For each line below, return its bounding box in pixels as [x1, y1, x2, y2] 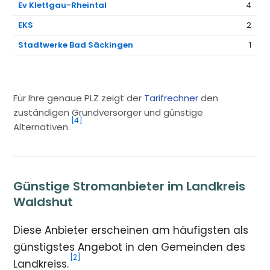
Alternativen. [13, 120, 71, 133]
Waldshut [13, 193, 74, 210]
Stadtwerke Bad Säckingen [18, 39, 134, 51]
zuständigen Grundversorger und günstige [13, 105, 204, 119]
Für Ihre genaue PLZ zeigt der [13, 91, 145, 104]
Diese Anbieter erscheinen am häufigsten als [13, 222, 249, 237]
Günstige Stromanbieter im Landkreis [13, 177, 246, 195]
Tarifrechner [144, 91, 199, 104]
